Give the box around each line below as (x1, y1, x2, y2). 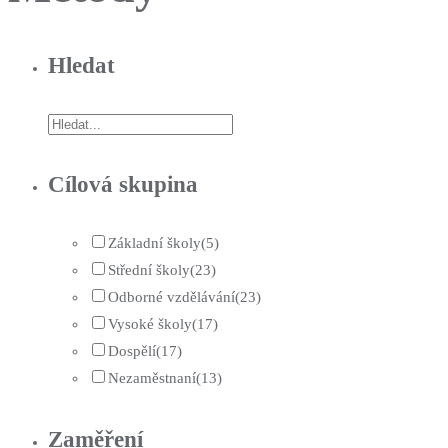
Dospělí (108, 343, 156, 360)
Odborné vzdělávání (108, 289, 235, 306)
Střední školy (108, 262, 190, 279)
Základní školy (108, 235, 201, 252)
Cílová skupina (48, 171, 198, 198)
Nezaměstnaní (108, 370, 196, 387)
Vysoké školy (108, 316, 192, 333)
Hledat (48, 51, 115, 78)
